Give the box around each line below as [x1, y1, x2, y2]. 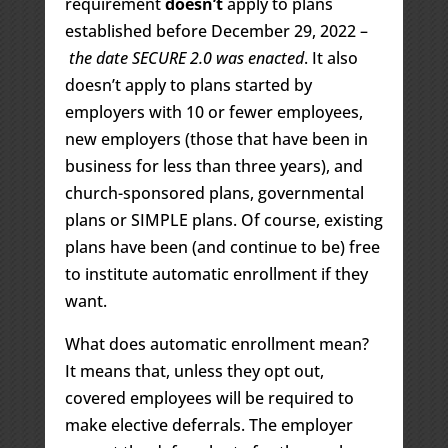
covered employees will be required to [64, 386, 354, 409]
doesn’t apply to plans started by [64, 73, 312, 96]
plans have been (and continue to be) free [64, 235, 380, 258]
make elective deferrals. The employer [64, 413, 353, 436]
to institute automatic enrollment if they [64, 262, 368, 285]
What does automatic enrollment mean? [64, 332, 369, 355]
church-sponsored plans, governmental [64, 181, 364, 204]
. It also [303, 46, 358, 69]
